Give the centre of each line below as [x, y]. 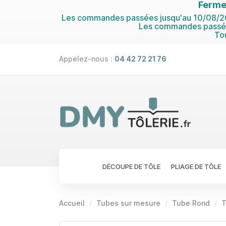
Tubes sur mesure [129, 203]
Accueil [72, 203]
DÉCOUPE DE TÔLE [131, 166]
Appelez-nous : [87, 59]
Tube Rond [191, 203]
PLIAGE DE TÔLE [196, 166]
